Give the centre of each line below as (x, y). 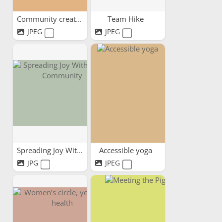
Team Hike (127, 19)
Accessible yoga (127, 150)
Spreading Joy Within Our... (80, 150)
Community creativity (79, 19)
